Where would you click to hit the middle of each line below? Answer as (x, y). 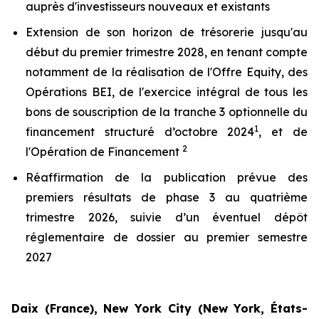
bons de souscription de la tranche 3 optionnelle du (167, 112)
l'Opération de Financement (104, 152)
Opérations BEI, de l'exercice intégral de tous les (167, 92)
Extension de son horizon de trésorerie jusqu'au (167, 32)
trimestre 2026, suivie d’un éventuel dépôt (167, 217)
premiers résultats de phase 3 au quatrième (167, 197)
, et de (283, 132)
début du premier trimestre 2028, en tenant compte (167, 52)
